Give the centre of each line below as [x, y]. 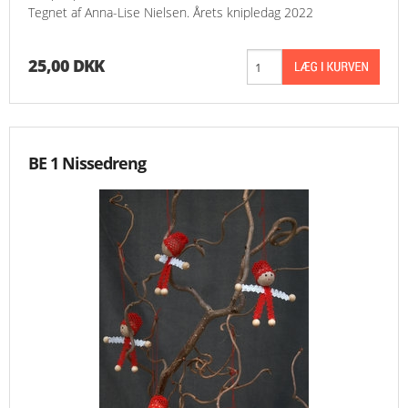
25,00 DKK [66, 66]
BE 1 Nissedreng [87, 163]
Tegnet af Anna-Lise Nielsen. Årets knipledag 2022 [171, 13]
